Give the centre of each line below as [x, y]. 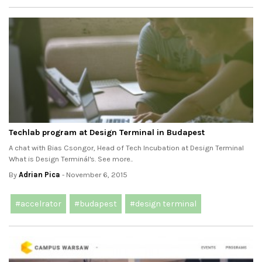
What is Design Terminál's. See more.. [71, 159]
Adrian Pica [39, 175]
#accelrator [38, 204]
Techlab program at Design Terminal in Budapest [107, 133]
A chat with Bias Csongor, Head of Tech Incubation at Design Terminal [126, 148]
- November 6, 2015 [94, 175]
